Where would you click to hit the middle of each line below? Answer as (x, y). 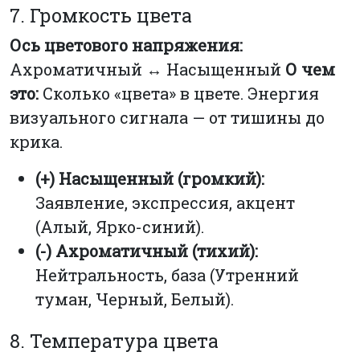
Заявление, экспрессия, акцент (165, 202)
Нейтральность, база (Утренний (167, 274)
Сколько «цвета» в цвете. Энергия (179, 93)
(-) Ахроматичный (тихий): (147, 250)
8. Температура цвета (114, 341)
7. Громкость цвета (101, 14)
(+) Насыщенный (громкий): (150, 178)
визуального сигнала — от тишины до (167, 117)
